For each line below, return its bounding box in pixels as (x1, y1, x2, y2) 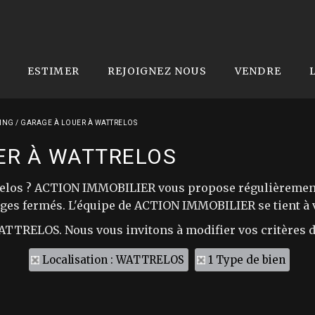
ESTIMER (27, 65, 80, 77)
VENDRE (234, 65, 282, 77)
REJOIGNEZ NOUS (108, 65, 207, 77)
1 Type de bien (208, 253, 285, 266)
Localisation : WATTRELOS (42, 253, 184, 266)
